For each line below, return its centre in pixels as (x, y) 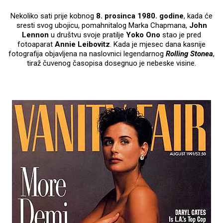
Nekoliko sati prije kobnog (53, 16)
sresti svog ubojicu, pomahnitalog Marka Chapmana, (103, 25)
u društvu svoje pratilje (87, 35)
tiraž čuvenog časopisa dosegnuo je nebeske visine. (111, 63)
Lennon (35, 35)
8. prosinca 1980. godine (140, 16)
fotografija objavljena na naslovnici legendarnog (87, 54)
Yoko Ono (143, 35)
